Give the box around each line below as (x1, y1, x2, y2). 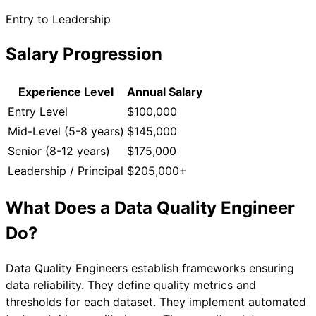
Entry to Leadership (6, 11, 111, 26)
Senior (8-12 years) (8, 143, 110, 158)
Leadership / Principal (8, 163, 123, 178)
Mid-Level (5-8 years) (8, 123, 124, 138)
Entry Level (8, 104, 68, 119)
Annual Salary (127, 84, 202, 99)
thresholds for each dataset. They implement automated (6, 295, 306, 310)
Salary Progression (6, 43, 162, 64)
